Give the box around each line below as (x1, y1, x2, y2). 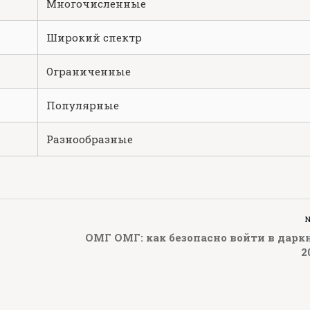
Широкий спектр (46, 30, 142, 44)
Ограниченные (46, 64, 131, 78)
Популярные (46, 98, 119, 112)
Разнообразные (46, 132, 133, 146)
